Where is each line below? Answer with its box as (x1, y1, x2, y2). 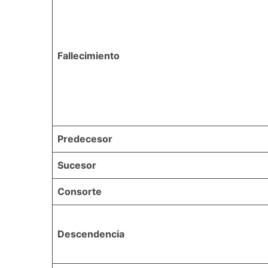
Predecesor (57, 132, 112, 145)
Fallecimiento (57, 49, 120, 62)
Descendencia (57, 227, 124, 240)
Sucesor (57, 159, 96, 171)
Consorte (57, 185, 102, 197)
